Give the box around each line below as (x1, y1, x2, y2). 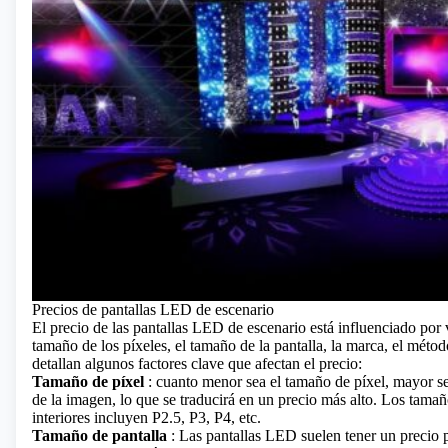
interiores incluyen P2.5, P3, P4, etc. (32, 408, 261, 426)
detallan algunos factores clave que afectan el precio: (32, 354, 362, 372)
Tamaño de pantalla (32, 426, 167, 444)
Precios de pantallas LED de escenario (32, 300, 274, 318)
